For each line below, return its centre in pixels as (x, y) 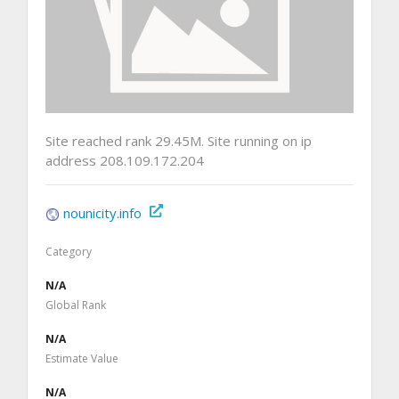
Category (69, 251)
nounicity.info (102, 212)
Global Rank (76, 305)
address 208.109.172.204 (125, 160)
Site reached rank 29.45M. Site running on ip (179, 140)
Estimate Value (82, 358)
